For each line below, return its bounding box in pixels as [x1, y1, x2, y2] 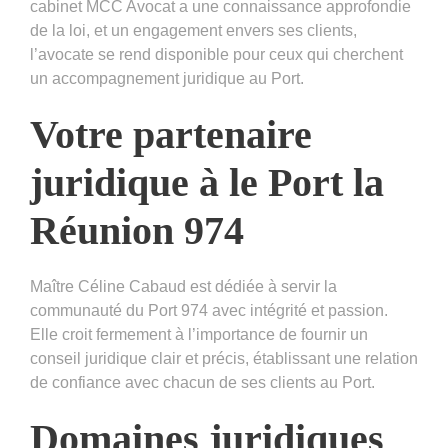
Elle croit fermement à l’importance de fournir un [30, 325, 368, 343]
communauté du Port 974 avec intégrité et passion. [30, 301, 388, 319]
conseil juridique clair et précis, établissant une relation [30, 349, 418, 367]
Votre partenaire [30, 111, 312, 157]
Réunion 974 [30, 207, 244, 253]
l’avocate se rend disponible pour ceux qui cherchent [30, 45, 403, 63]
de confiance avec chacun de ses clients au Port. [30, 373, 375, 391]
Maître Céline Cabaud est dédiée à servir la [30, 277, 337, 295]
